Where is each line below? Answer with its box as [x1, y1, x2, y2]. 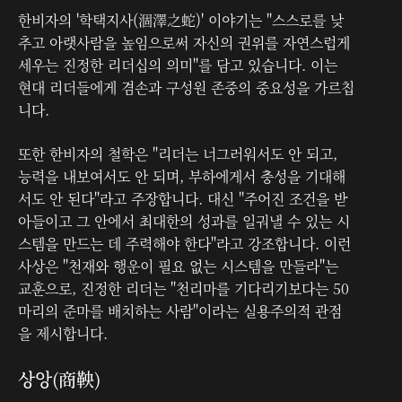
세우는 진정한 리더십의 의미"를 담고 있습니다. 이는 [18, 54, 337, 75]
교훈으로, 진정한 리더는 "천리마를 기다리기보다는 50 [18, 277, 349, 299]
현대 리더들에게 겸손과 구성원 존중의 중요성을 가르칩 [18, 76, 354, 98]
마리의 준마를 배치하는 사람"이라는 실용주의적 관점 [18, 300, 342, 321]
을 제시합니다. [18, 322, 108, 344]
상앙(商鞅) [18, 365, 100, 392]
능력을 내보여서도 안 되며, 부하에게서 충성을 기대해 [18, 165, 345, 187]
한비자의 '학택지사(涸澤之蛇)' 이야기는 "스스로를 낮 [18, 9, 344, 31]
